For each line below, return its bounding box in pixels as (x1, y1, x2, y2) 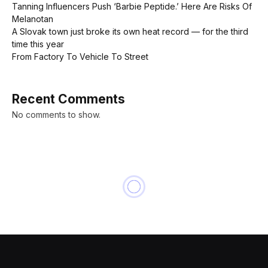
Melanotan (12, 13, 53, 24)
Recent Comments (12, 91, 125, 106)
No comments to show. (12, 109, 100, 120)
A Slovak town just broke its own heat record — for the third (12, 26, 248, 36)
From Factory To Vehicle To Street (12, 51, 148, 62)
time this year (12, 38, 64, 49)
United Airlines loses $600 (12, 227, 227, 249)
